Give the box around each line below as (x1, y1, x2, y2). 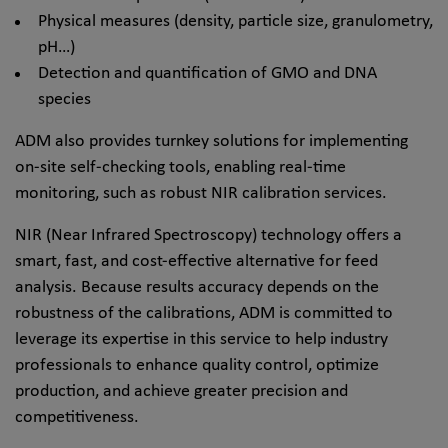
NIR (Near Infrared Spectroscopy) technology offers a (15, 226, 402, 244)
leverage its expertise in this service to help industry (15, 330, 388, 348)
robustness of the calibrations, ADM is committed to (15, 304, 393, 322)
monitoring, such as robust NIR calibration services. (15, 184, 387, 202)
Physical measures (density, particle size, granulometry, (37, 12, 433, 30)
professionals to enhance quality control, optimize (15, 356, 379, 374)
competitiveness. (15, 408, 139, 426)
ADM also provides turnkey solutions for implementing (15, 132, 408, 150)
